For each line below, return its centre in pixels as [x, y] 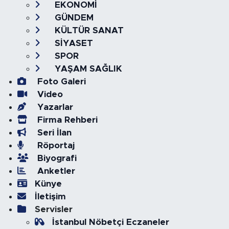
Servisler [53, 209]
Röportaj [54, 145]
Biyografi [55, 158]
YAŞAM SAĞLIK [87, 69]
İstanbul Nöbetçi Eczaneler [110, 222]
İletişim [50, 197]
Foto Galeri [60, 82]
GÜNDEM [73, 18]
